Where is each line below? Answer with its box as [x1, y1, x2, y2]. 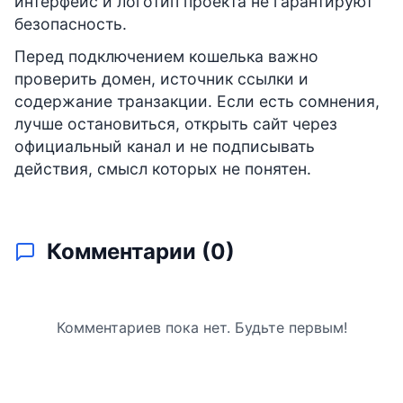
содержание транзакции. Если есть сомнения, [14, 91, 380, 111]
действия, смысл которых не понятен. [14, 158, 311, 178]
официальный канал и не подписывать [14, 136, 315, 156]
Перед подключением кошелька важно [14, 46, 318, 66]
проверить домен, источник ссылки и [14, 68, 309, 88]
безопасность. [14, 13, 127, 33]
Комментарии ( [47, 237, 210, 264]
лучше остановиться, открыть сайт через [14, 113, 337, 133]
